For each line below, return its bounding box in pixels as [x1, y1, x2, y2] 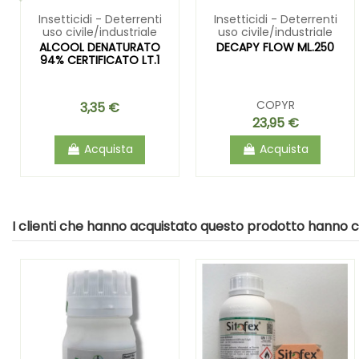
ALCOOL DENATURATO [39, 38, 160, 55]
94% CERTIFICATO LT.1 [40, 51, 159, 68]
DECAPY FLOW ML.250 [216, 38, 334, 55]
